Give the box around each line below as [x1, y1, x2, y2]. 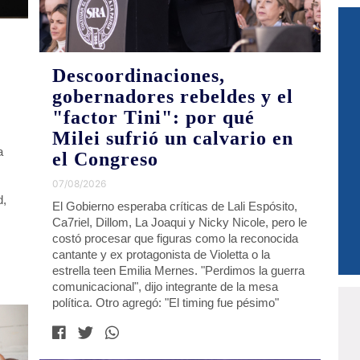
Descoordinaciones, [52, 64, 226, 86]
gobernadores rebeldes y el [52, 85, 294, 107]
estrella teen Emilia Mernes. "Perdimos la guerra [52, 263, 305, 277]
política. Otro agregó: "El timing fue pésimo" [52, 295, 280, 309]
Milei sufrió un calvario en [52, 127, 294, 149]
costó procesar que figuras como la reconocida [52, 231, 299, 245]
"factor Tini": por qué [52, 106, 256, 128]
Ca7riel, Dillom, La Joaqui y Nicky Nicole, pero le [52, 215, 308, 229]
